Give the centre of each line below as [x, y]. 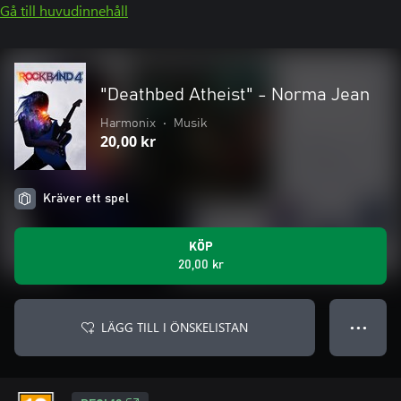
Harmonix [128, 124]
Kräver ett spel [86, 199]
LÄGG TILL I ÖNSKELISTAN [175, 327]
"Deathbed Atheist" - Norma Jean [235, 95]
